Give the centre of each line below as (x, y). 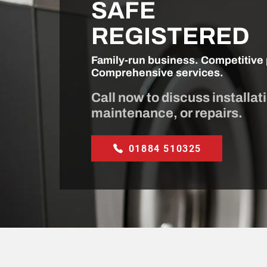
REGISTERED (170, 36)
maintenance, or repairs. (167, 113)
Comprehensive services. (157, 73)
